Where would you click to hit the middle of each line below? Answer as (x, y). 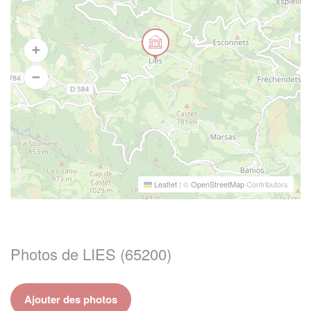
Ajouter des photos (71, 299)
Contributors (266, 184)
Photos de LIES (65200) (91, 253)
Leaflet (165, 184)
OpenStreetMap (218, 184)
